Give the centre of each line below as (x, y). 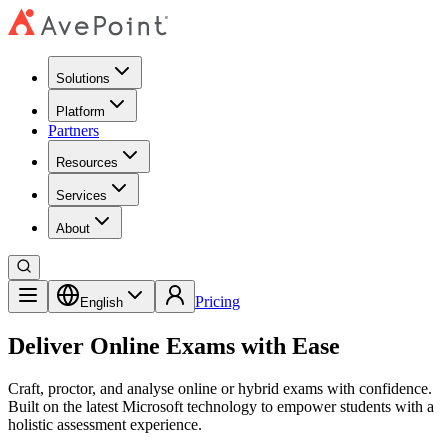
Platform (80, 111)
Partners (73, 130)
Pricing (217, 301)
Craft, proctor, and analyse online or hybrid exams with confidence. (220, 388)
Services (81, 195)
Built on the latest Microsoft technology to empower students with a (221, 406)
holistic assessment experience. (105, 424)
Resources (87, 162)
